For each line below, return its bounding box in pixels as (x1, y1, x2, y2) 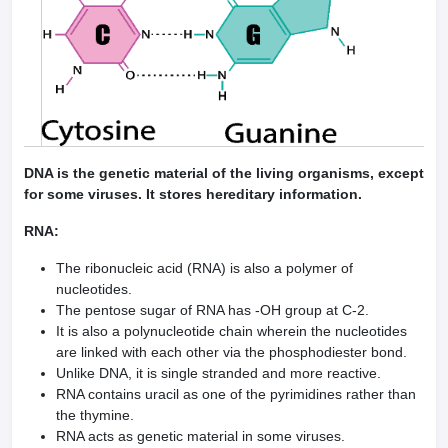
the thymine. (56, 407, 138, 423)
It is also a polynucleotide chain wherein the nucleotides (56, 323, 407, 339)
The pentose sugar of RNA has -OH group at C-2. (56, 302, 369, 318)
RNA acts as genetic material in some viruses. (56, 428, 345, 444)
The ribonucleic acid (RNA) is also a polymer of (56, 260, 353, 276)
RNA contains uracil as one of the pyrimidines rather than (56, 386, 416, 402)
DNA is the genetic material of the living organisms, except (24, 165, 424, 181)
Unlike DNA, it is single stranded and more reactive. (56, 365, 381, 381)
